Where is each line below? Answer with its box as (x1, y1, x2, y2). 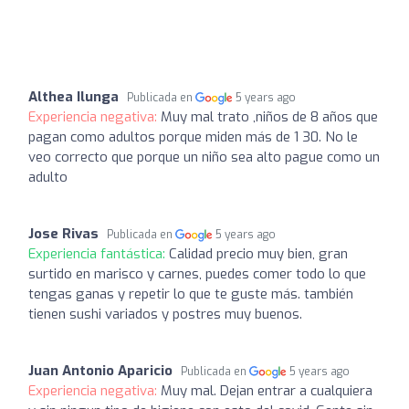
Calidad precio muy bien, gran (169, 245, 348, 263)
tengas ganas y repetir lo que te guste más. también (28, 285, 353, 303)
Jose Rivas (28, 225, 99, 243)
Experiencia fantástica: (28, 245, 169, 263)
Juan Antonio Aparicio (28, 362, 173, 380)
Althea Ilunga (28, 88, 119, 106)
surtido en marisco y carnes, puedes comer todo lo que (28, 265, 366, 283)
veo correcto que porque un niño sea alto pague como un (28, 148, 380, 166)
